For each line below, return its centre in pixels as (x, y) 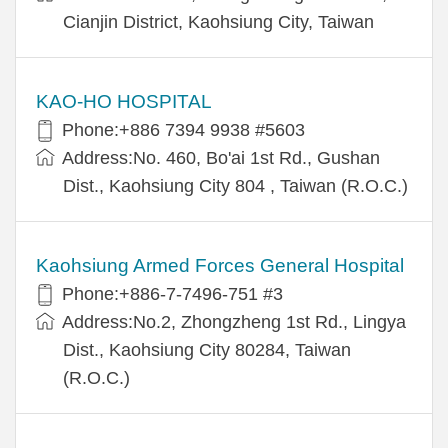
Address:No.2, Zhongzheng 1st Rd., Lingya (234, 321)
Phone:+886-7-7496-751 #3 (172, 293)
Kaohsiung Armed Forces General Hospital (220, 265)
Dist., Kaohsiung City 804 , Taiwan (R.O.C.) (235, 185)
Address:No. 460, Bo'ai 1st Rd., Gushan (221, 157)
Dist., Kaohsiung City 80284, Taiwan (207, 349)
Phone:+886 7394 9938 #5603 (183, 129)
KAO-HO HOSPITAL (124, 101)
